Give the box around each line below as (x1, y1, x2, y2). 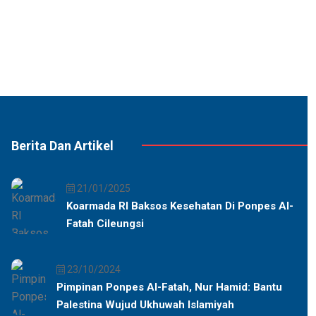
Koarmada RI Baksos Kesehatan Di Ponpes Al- (66, 199, 294, 212)
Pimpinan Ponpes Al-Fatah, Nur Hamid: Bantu (56, 280, 283, 293)
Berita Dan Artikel (11, 138, 114, 153)
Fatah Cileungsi (66, 217, 145, 230)
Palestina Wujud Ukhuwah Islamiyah (56, 298, 235, 311)
